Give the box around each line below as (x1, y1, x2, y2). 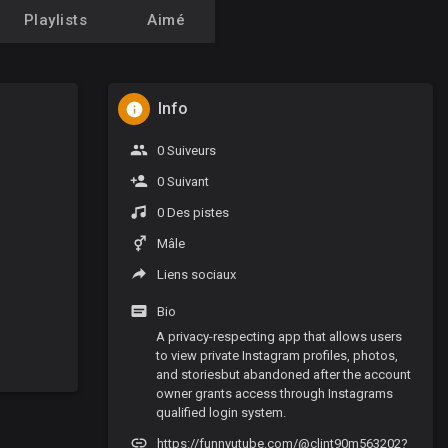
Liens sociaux (154, 267, 237, 283)
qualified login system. (156, 405, 287, 421)
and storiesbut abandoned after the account (156, 367, 412, 383)
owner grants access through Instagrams (156, 386, 394, 402)
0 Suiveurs (154, 143, 217, 159)
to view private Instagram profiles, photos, (156, 348, 399, 364)
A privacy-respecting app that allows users (156, 329, 403, 345)
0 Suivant (154, 174, 210, 190)
